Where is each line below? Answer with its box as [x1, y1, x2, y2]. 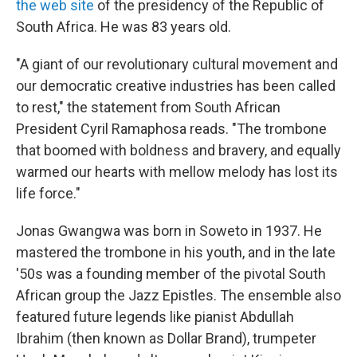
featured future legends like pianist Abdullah [16, 308, 294, 325]
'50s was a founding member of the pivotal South [16, 265, 326, 282]
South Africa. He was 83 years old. [16, 18, 231, 35]
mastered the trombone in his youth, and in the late [16, 243, 335, 261]
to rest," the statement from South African [16, 98, 280, 116]
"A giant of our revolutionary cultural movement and [16, 55, 338, 73]
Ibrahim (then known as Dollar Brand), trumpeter [16, 329, 316, 347]
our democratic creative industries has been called [16, 76, 335, 94]
